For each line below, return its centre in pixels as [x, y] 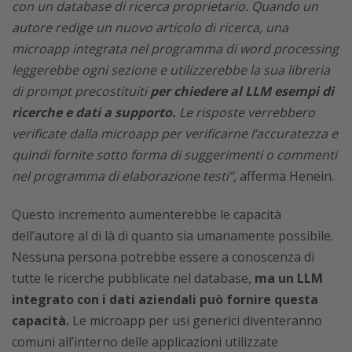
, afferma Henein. [284, 176]
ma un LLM [289, 278]
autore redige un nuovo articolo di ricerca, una [150, 27]
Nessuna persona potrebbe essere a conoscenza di [163, 257]
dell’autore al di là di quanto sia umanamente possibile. [172, 235]
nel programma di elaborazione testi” [123, 176]
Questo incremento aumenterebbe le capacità [147, 214]
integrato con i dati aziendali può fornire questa [165, 299]
